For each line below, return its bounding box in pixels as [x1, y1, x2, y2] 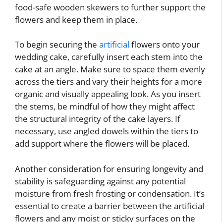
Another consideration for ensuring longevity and [15, 163, 203, 174]
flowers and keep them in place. [15, 13, 137, 25]
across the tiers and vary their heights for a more [15, 76, 202, 87]
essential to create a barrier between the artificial [15, 200, 204, 212]
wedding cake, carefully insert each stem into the [15, 51, 203, 62]
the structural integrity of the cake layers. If [15, 113, 180, 124]
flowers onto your [129, 39, 200, 50]
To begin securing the [15, 39, 99, 50]
